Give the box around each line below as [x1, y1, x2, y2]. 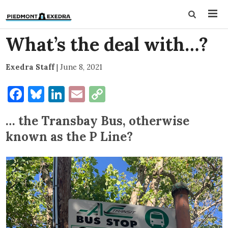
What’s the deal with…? [6, 33, 209, 56]
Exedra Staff [6, 62, 55, 72]
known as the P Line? [6, 129, 133, 145]
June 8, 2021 [60, 62, 103, 72]
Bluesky [44, 83, 104, 104]
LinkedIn [65, 83, 131, 104]
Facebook [24, 83, 95, 104]
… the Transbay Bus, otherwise [6, 113, 190, 129]
